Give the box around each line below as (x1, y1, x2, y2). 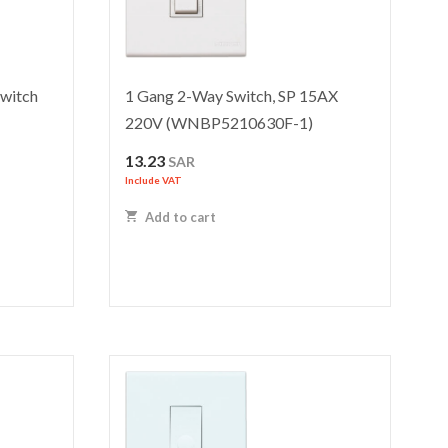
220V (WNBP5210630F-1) (125, 113, 314, 133)
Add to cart (142, 209, 217, 226)
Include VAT (125, 174, 183, 187)
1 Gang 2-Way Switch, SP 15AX (125, 86, 339, 106)
